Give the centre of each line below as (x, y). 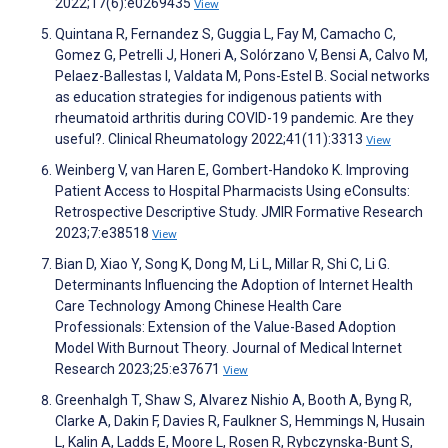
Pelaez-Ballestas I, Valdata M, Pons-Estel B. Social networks (242, 76)
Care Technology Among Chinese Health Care (198, 306)
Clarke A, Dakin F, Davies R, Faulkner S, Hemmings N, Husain (240, 421)
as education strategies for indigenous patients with (218, 97)
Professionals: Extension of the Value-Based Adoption (225, 327)
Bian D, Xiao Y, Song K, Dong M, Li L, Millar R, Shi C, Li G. (222, 264)
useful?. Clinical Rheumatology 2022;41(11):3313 (210, 139)
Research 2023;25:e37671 (139, 369)
